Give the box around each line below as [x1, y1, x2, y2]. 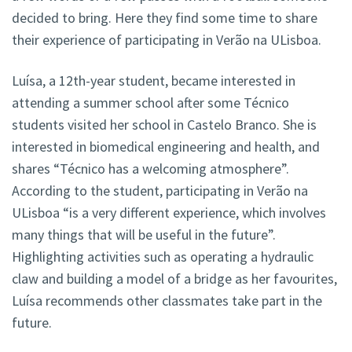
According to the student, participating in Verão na [12, 181, 308, 200]
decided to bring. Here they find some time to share [12, 9, 317, 27]
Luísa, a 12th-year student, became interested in [12, 71, 295, 90]
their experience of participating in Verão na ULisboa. [12, 31, 321, 49]
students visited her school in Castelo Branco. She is [12, 115, 317, 134]
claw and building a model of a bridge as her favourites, [12, 269, 337, 288]
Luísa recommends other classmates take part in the [12, 291, 322, 310]
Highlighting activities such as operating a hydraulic [12, 247, 313, 266]
